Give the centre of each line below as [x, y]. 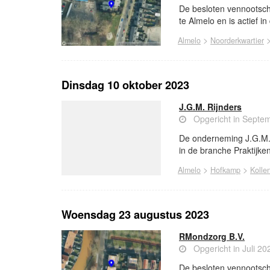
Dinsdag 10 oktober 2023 [125, 85]
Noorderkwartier [237, 41]
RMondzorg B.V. [212, 237]
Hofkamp [225, 170]
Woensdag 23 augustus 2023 [135, 215]
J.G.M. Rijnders [210, 107]
